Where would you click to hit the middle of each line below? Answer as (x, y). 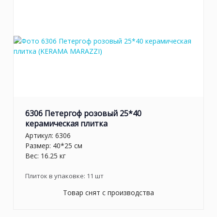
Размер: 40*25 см (54, 146)
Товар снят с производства (108, 193)
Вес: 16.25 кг (46, 156)
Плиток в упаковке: (56, 176)
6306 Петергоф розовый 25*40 (83, 113)
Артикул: (40, 136)
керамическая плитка (66, 123)
